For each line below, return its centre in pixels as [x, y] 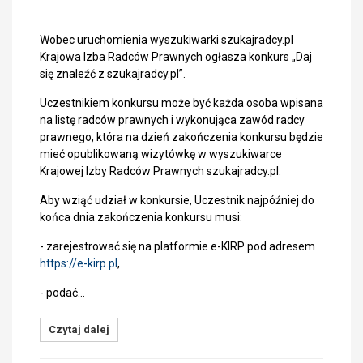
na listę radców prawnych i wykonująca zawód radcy [172, 120]
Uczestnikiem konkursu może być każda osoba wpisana [181, 103]
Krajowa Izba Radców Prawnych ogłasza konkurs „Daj [176, 57]
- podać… [62, 293]
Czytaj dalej [79, 329]
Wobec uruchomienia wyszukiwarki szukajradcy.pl [167, 40]
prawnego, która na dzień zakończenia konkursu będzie [181, 137]
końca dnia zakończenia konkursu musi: [141, 217]
